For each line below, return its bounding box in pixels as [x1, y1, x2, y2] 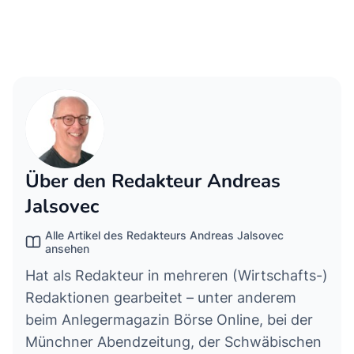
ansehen [44, 241, 89, 255]
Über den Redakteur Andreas [25, 168, 281, 194]
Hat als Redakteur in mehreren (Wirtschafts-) [25, 266, 328, 284]
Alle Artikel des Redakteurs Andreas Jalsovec [44, 228, 284, 242]
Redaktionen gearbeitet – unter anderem [25, 288, 296, 306]
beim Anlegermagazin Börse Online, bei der [25, 311, 313, 328]
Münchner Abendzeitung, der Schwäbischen [25, 333, 322, 350]
